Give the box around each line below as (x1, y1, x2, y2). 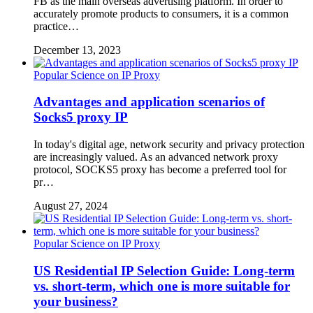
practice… (34, 20, 79, 32)
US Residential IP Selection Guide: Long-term (34, 263, 295, 278)
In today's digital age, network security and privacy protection (34, 138, 305, 151)
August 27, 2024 (34, 200, 108, 212)
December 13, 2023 (34, 43, 121, 56)
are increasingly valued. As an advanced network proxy (34, 151, 278, 163)
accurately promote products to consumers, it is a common (34, 7, 289, 20)
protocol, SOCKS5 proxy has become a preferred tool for (34, 163, 286, 176)
